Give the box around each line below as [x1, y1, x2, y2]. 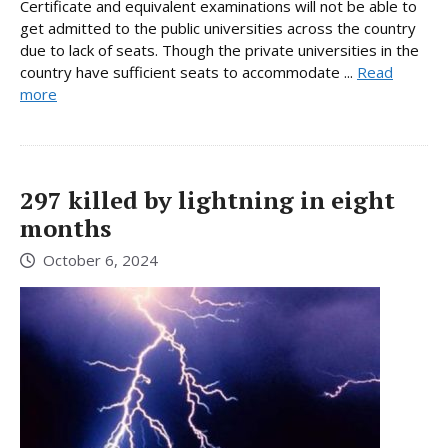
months [20, 211, 111, 244]
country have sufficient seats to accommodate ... [20, 61, 357, 82]
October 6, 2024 [43, 250, 158, 271]
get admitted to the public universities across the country [20, 17, 416, 38]
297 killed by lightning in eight [20, 183, 395, 216]
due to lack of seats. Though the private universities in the [20, 39, 419, 60]
